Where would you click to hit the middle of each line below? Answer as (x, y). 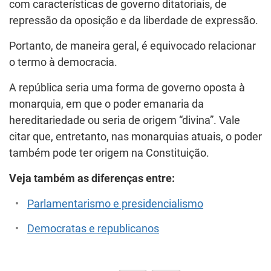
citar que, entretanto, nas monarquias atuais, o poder (135, 136)
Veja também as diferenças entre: (92, 178)
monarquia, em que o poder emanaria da (106, 104)
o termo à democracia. (63, 62)
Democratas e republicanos (93, 228)
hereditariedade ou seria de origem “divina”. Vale (125, 120)
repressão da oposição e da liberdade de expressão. (134, 20)
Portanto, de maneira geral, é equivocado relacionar (132, 46)
